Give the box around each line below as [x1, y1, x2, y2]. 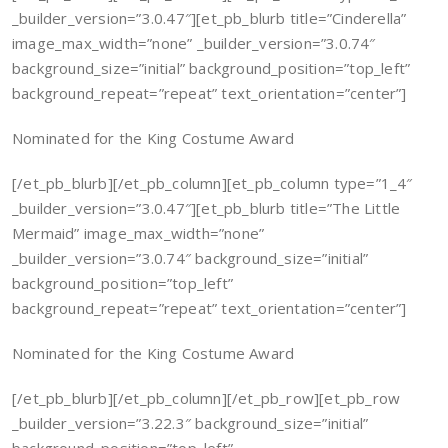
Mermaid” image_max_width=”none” [12, 223, 265, 243]
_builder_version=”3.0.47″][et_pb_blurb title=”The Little [12, 198, 401, 218]
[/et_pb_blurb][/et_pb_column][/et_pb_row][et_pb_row [12, 388, 401, 408]
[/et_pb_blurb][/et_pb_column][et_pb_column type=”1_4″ [12, 173, 413, 193]
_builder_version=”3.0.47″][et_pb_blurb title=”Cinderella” [12, 8, 407, 28]
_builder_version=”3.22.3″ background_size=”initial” [12, 413, 369, 433]
